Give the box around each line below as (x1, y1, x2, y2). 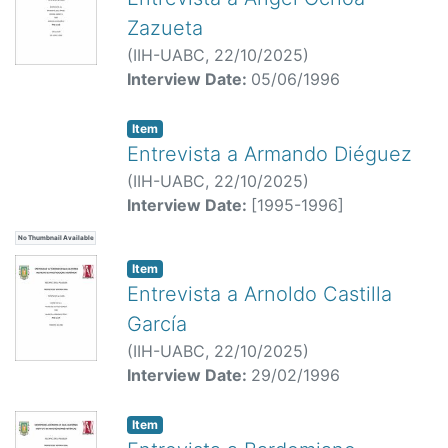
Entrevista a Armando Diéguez (127, 141, 412, 166)
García (127, 311, 187, 336)
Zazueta (127, 15, 203, 40)
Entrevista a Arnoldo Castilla (127, 281, 392, 306)
